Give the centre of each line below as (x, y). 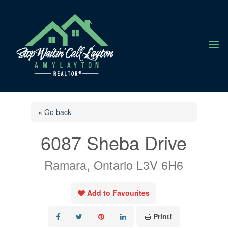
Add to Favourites (119, 193)
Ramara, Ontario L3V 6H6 (114, 165)
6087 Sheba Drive (114, 142)
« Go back (54, 112)
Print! (162, 216)
